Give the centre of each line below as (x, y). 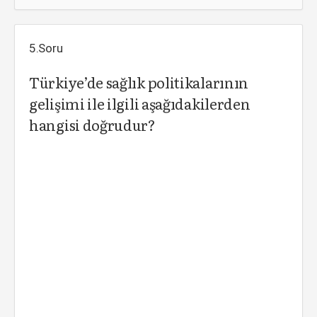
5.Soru (46, 48)
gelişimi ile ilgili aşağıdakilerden (140, 103)
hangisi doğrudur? (92, 125)
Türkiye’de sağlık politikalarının (139, 82)
